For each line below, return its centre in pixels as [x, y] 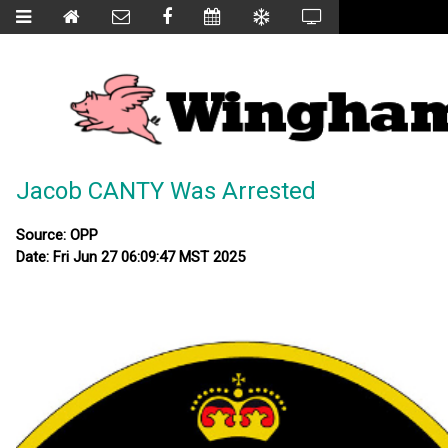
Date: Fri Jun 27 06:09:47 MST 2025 [130, 257]
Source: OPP [57, 235]
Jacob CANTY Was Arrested [166, 191]
